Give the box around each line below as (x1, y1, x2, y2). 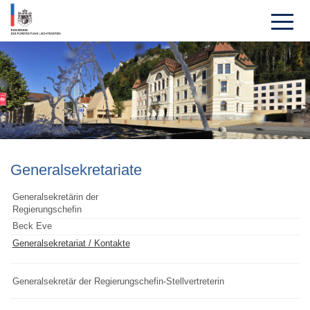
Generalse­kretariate (10, 161, 142, 179)
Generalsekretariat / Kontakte (12, 237, 130, 248)
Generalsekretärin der (12, 192, 104, 203)
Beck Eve (12, 221, 52, 232)
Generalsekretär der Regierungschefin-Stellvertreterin (12, 275, 224, 286)
